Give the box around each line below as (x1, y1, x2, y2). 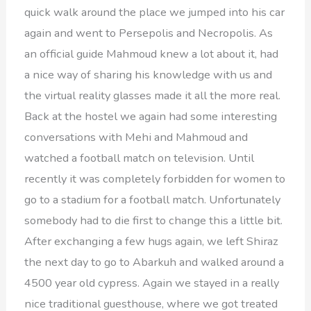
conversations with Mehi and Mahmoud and (24, 129, 249, 146)
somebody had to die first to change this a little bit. (24, 212, 283, 229)
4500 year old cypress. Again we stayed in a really (24, 275, 280, 292)
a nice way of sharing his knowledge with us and (24, 67, 273, 83)
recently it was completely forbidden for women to (24, 171, 286, 187)
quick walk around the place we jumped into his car (24, 4, 285, 21)
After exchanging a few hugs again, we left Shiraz (24, 233, 279, 250)
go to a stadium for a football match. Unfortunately (24, 192, 281, 208)
